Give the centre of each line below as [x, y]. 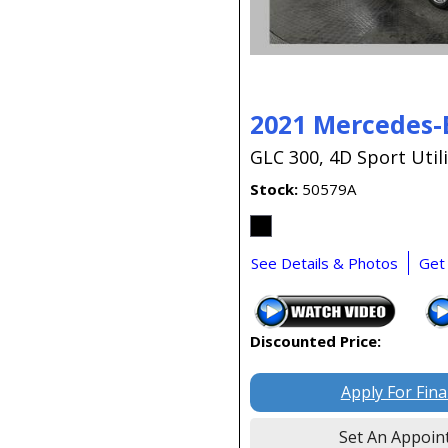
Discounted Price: [315, 341]
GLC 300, [287, 157]
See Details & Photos [324, 263]
